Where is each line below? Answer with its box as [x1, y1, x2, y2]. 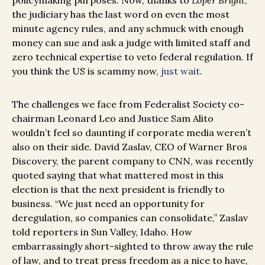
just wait [161, 65, 200, 77]
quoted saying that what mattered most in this [12, 169, 224, 182]
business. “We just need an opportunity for [12, 198, 205, 210]
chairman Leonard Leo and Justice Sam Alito [12, 112, 214, 125]
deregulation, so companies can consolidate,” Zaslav [12, 212, 248, 224]
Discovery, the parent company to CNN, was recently [12, 155, 253, 167]
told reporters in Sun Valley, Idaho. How [12, 226, 192, 238]
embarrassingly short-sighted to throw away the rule [12, 240, 253, 253]
